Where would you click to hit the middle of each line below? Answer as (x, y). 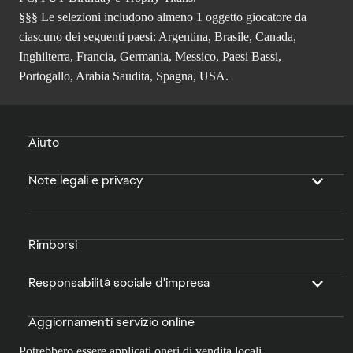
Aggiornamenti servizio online (111, 322)
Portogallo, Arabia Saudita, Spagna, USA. (124, 76)
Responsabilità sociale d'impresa (119, 283)
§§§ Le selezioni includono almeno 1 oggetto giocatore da (163, 17)
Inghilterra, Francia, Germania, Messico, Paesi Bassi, (150, 57)
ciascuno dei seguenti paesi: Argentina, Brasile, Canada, (158, 37)
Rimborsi (53, 245)
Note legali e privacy (85, 180)
